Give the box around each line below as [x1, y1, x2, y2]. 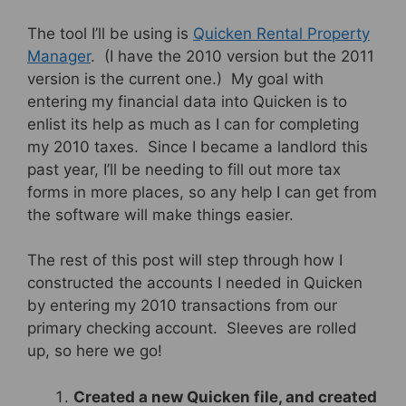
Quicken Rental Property [193, 24, 370, 43]
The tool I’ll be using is [27, 24, 193, 43]
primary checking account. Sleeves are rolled [27, 319, 357, 338]
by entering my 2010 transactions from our [27, 296, 337, 315]
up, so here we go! [27, 342, 162, 361]
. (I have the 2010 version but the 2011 [91, 46, 374, 65]
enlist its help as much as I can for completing [27, 114, 359, 133]
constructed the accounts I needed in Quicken [27, 274, 362, 293]
